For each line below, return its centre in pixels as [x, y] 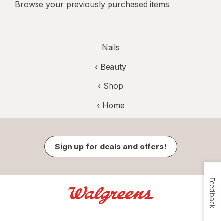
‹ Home [110, 105]
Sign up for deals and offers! [110, 147]
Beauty [113, 67]
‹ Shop [110, 86]
